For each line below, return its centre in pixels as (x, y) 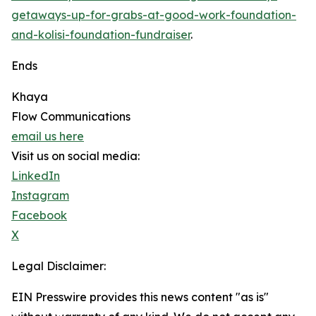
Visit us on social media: (75, 156)
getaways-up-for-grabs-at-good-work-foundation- (154, 15)
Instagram (40, 195)
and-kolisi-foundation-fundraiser (101, 35)
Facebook (39, 215)
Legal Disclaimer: (59, 266)
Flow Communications (71, 116)
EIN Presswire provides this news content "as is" (140, 297)
